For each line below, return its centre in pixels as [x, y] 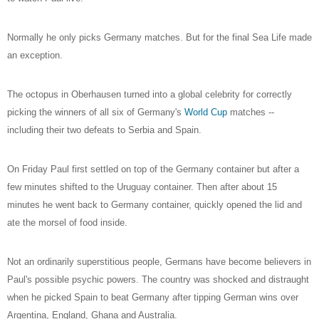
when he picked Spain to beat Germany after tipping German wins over [153, 297]
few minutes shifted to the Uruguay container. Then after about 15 [142, 187]
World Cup [206, 112]
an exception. [35, 55]
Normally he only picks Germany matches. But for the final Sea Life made [159, 37]
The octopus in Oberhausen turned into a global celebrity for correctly [150, 94]
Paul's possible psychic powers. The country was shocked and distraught [158, 279]
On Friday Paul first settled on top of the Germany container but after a [153, 169]
